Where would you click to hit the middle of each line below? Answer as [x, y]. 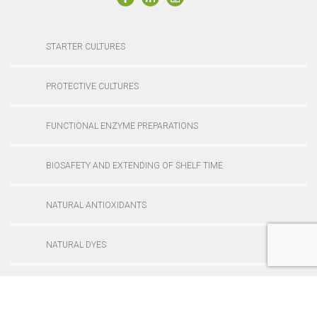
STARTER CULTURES [86, 46]
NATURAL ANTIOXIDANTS [96, 205]
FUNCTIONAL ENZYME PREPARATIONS [122, 126]
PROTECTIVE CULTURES [92, 86]
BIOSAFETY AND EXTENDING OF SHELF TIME [134, 165]
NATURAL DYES [76, 244]
